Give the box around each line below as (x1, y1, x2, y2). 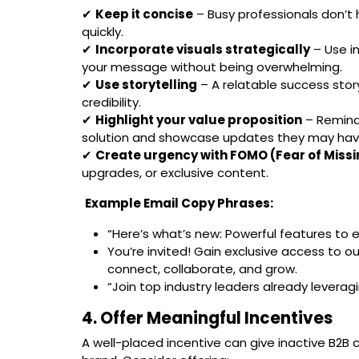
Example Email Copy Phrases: (85, 194, 273, 212)
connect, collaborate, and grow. (107, 260, 297, 277)
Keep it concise (95, 5, 193, 22)
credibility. (82, 93, 141, 111)
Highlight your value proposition (95, 111, 302, 128)
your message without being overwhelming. (82, 58, 342, 75)
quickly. (82, 22, 123, 40)
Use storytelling (95, 75, 197, 93)
